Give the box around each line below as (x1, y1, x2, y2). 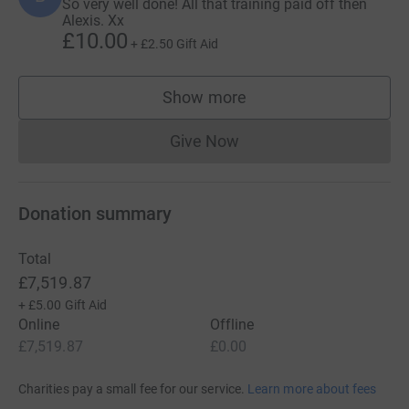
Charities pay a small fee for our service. (18, 382, 245, 397)
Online (18, 316, 60, 334)
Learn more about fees (247, 382, 377, 397)
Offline (210, 316, 255, 334)
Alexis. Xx (62, 12, 124, 30)
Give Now (169, 131, 240, 152)
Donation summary (18, 203, 172, 225)
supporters (204, 96, 284, 116)
